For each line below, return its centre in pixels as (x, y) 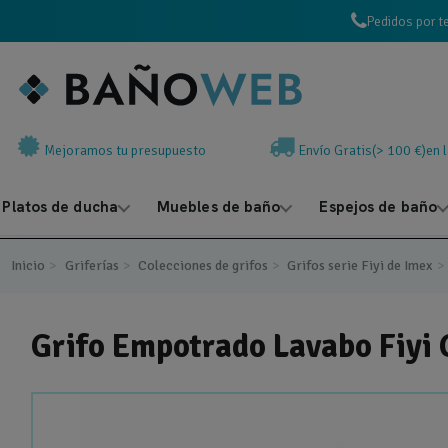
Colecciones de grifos (203, 265)
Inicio (28, 265)
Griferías (91, 265)
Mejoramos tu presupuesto (125, 150)
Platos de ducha (60, 207)
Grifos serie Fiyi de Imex (360, 265)
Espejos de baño (378, 207)
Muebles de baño (218, 207)
